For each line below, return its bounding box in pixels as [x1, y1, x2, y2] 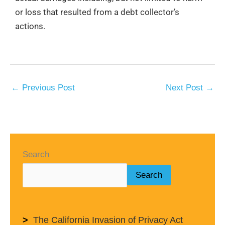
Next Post [166, 82, 205, 92]
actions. [15, 21, 45, 31]
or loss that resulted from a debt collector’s [15, 7, 179, 17]
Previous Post [20, 82, 75, 92]
